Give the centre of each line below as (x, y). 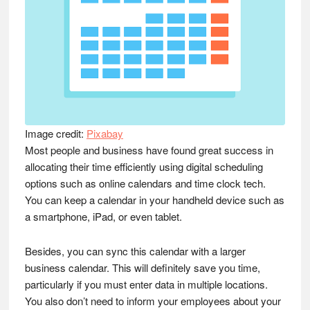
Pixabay (104, 133)
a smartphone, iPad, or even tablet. (103, 216)
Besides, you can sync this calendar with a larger (135, 251)
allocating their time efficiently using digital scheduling (144, 166)
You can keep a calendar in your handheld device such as (154, 200)
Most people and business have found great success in (149, 150)
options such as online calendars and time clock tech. (145, 183)
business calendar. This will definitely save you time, (142, 267)
